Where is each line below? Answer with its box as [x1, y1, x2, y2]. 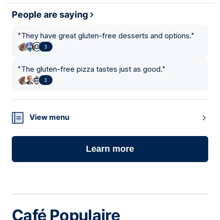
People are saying [12, 9, 88, 20]
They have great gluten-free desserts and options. [21, 31, 191, 41]
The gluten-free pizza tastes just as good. [21, 64, 162, 74]
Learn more [86, 144, 134, 154]
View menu [29, 112, 69, 122]
